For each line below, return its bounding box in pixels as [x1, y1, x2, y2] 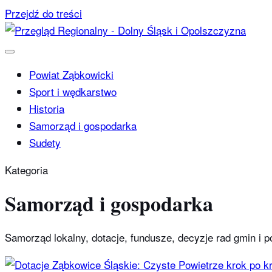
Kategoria [5, 162, 48, 177]
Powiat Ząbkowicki [29, 67, 114, 82]
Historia [29, 101, 64, 116]
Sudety [29, 135, 61, 150]
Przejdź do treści [5, 5, 82, 21]
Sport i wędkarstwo [29, 84, 117, 99]
